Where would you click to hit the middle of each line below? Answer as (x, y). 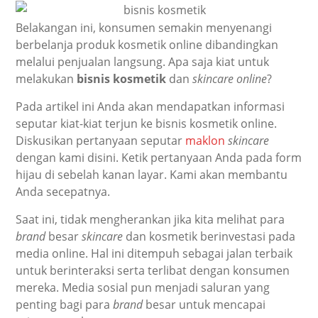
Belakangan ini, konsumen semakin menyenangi (144, 27)
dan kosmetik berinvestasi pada (209, 236)
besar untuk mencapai (204, 304)
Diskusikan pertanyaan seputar (101, 140)
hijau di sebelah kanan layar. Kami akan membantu (152, 174)
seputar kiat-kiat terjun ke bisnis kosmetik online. (147, 123)
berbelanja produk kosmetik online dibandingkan (147, 44)
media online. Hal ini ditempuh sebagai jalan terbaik (154, 253)
